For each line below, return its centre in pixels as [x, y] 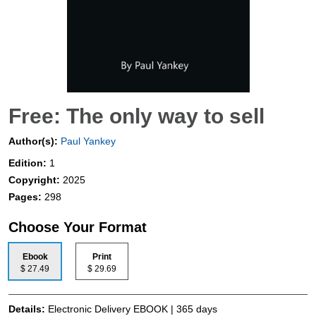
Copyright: [36, 180]
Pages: [26, 197]
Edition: [29, 163]
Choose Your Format [78, 227]
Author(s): [33, 141]
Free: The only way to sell [136, 116]
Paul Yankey [87, 141]
